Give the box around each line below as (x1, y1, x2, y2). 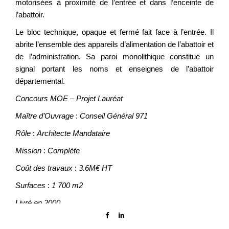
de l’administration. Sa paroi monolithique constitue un (15, 52, 214, 61)
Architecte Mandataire (37, 129, 110, 138)
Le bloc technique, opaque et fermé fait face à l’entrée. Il (15, 28, 214, 36)
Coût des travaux (15, 164, 75, 172)
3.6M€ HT (79, 164, 112, 172)
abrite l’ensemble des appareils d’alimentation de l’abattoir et (15, 40, 214, 49)
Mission (15, 146, 43, 155)
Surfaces (15, 181, 48, 190)
